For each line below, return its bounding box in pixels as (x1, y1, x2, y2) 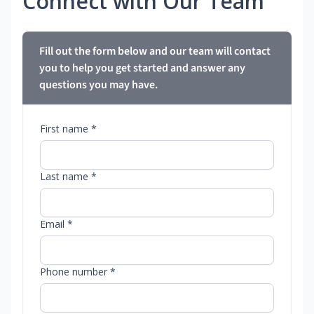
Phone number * (40, 265, 116, 279)
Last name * (40, 170, 97, 184)
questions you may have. (39, 77, 158, 93)
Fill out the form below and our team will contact (39, 43, 271, 60)
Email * (40, 217, 73, 231)
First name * (40, 122, 97, 136)
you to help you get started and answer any (39, 60, 245, 76)
